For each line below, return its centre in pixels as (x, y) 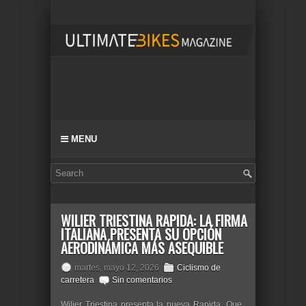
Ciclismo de (199, 268)
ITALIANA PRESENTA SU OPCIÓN (141, 234)
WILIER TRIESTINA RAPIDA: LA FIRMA (154, 221)
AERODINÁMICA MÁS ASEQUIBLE (142, 248)
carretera (78, 280)
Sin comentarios (142, 280)
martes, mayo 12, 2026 (117, 268)
